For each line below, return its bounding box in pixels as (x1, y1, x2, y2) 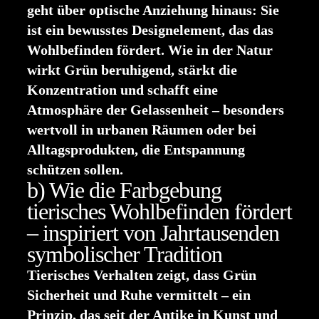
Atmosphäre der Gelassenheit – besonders (27, 102, 284, 117)
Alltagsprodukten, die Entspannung (27, 142, 245, 157)
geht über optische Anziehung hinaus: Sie (27, 2, 279, 18)
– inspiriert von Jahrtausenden (27, 220, 279, 246)
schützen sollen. (27, 162, 123, 177)
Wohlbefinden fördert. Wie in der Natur (27, 42, 273, 58)
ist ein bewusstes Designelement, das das (27, 22, 273, 38)
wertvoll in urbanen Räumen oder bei (27, 122, 256, 137)
